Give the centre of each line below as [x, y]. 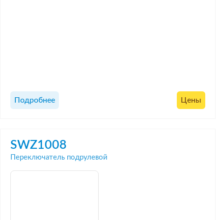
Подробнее [35, 100]
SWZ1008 [39, 145]
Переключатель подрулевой [59, 157]
